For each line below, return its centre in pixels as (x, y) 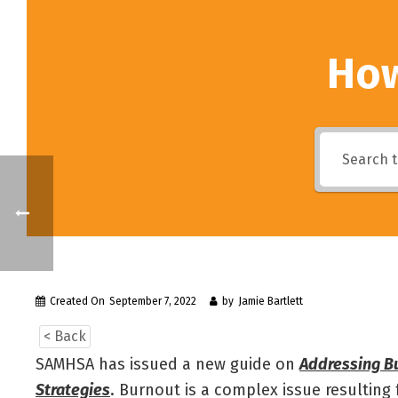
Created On (77, 301)
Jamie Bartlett (271, 301)
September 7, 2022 (153, 301)
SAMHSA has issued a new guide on (167, 364)
